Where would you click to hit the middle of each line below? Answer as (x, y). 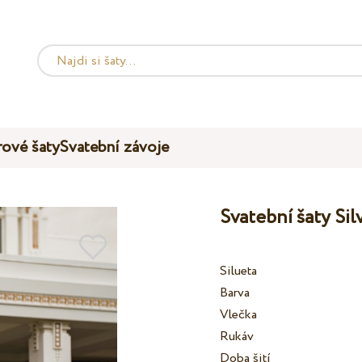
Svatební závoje (115, 147)
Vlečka (239, 315)
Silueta (239, 271)
